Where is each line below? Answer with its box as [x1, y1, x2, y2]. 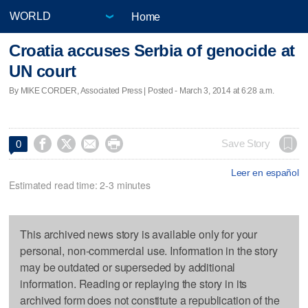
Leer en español [230, 166, 299, 178]
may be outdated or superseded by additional [20, 258, 236, 275]
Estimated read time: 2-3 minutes [9, 177, 151, 192]
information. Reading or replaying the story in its [20, 275, 247, 291]
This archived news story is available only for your [20, 225, 258, 242]
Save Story [221, 137, 270, 149]
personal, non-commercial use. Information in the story [20, 242, 278, 258]
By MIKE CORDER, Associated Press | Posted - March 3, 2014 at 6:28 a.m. [9, 85, 274, 96]
